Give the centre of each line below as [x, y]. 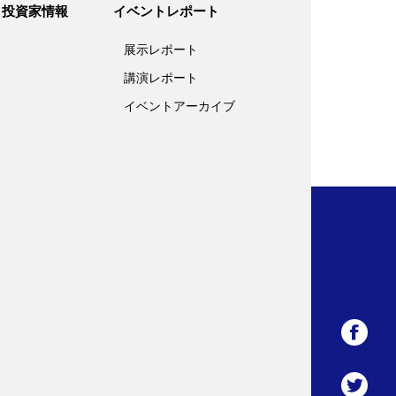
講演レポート [161, 78]
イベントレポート [166, 11]
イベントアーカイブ [179, 106]
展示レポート [161, 49]
